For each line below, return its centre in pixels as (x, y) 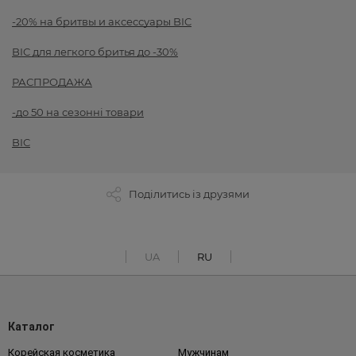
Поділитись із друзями (189, 194)
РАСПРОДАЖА (52, 82)
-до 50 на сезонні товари (78, 112)
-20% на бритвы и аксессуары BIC (102, 22)
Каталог (31, 327)
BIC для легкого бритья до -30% (95, 52)
